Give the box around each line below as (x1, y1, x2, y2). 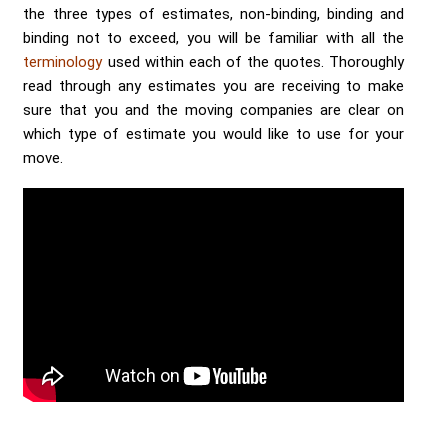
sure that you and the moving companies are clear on (23, 101, 405, 119)
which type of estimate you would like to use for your (23, 125, 405, 143)
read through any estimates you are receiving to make (23, 77, 405, 95)
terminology (23, 53, 103, 71)
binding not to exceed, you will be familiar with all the (23, 29, 405, 47)
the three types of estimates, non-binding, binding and (23, 5, 405, 23)
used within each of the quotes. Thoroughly (102, 53, 405, 71)
